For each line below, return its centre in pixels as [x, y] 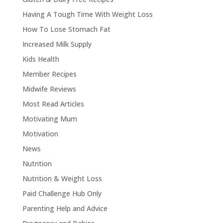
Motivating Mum [50, 119]
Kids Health [41, 59]
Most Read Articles [53, 104]
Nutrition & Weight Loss [62, 178]
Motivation [40, 134]
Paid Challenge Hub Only [62, 193]
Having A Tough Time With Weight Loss [87, 14]
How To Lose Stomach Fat [66, 29]
